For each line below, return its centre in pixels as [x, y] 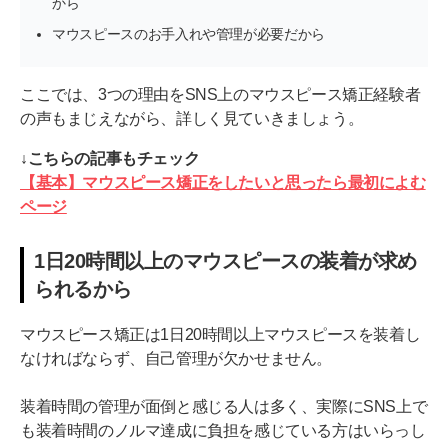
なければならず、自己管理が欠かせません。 [176, 359]
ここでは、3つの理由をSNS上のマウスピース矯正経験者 [220, 95]
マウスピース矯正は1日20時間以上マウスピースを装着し [220, 335]
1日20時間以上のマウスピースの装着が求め [225, 261]
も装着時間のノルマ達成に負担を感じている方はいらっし [223, 431]
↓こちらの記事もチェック [110, 159]
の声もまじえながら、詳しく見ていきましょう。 [192, 119]
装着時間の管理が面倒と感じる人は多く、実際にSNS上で [224, 407]
